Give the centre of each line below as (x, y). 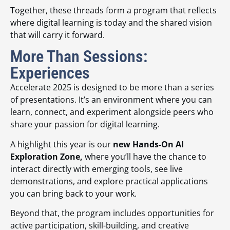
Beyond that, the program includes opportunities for (112, 213)
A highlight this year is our (62, 144)
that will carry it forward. (57, 35)
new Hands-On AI (148, 144)
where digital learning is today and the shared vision (111, 22)
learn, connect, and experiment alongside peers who (112, 112)
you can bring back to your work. (73, 193)
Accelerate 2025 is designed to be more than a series (112, 88)
